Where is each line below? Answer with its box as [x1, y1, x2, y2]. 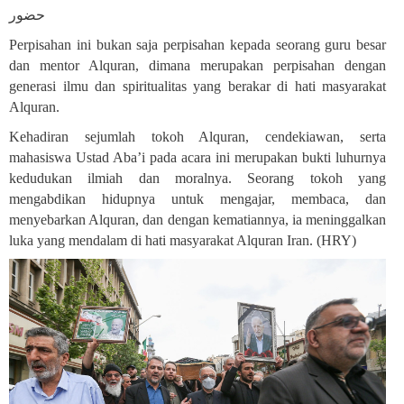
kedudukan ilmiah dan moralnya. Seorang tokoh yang [9, 170, 386, 186]
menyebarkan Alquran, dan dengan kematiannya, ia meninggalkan [9, 211, 386, 227]
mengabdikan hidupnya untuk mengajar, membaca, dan [9, 190, 386, 207]
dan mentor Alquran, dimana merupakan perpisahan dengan [9, 57, 386, 73]
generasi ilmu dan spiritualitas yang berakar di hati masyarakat [9, 78, 386, 94]
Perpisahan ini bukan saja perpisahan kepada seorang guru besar [9, 36, 386, 52]
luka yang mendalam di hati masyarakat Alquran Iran [9, 232, 309, 248]
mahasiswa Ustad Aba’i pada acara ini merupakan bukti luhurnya [9, 149, 386, 165]
